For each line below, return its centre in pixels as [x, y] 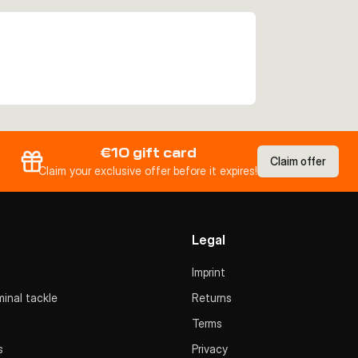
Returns [212, 298]
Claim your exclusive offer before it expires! [148, 171]
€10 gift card [148, 153]
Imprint [209, 272]
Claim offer [298, 161]
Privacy [210, 349]
